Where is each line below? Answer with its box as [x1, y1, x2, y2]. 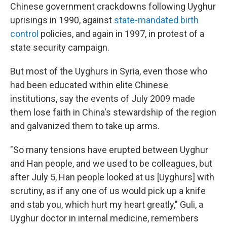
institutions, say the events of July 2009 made [10, 93, 195, 104]
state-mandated [114, 14, 178, 25]
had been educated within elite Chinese [10, 79, 168, 90]
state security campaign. [10, 42, 109, 53]
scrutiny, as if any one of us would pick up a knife [10, 185, 206, 196]
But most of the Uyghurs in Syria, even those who [10, 65, 207, 77]
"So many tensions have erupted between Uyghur [10, 144, 208, 155]
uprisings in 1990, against [10, 14, 114, 25]
